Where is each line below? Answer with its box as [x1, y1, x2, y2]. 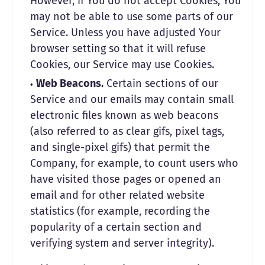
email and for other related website [30, 189, 205, 202]
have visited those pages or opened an [30, 173, 221, 186]
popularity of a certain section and [30, 221, 202, 234]
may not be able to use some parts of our [30, 10, 233, 23]
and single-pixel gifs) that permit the [30, 141, 210, 154]
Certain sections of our [104, 77, 218, 90]
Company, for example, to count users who [30, 157, 238, 170]
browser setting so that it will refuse [30, 42, 206, 55]
